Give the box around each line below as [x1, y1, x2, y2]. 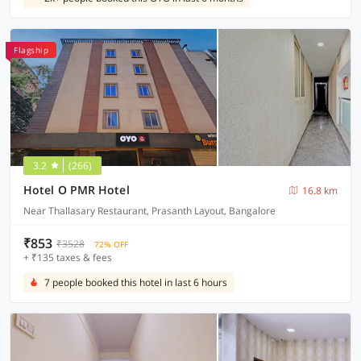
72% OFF [94, 239, 128, 250]
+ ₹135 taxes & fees [23, 251, 112, 264]
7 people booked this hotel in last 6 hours [44, 276, 227, 289]
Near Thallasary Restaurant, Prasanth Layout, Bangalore [23, 204, 276, 218]
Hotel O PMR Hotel [23, 182, 130, 197]
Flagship [14, 44, 48, 56]
